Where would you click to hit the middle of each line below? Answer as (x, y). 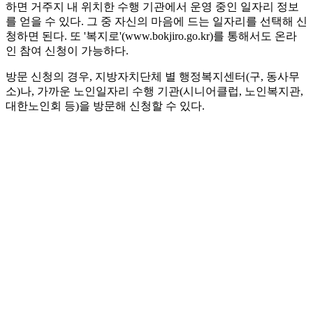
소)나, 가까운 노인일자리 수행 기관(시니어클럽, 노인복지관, (154, 92)
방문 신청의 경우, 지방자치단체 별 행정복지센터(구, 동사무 (153, 77)
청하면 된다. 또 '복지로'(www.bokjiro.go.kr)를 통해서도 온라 (151, 36)
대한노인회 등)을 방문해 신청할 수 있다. (105, 106)
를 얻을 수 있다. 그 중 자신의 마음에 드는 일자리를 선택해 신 (156, 22)
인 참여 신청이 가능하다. (67, 51)
